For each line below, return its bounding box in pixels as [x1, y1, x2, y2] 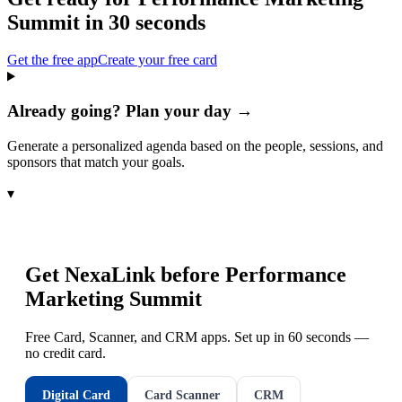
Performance [225, 262, 346, 286]
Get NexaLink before [25, 262, 225, 286]
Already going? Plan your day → [7, 101, 253, 121]
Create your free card [98, 52, 217, 68]
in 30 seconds [80, 10, 205, 34]
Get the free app [7, 52, 98, 68]
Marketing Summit [25, 286, 202, 310]
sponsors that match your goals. [7, 153, 185, 170]
